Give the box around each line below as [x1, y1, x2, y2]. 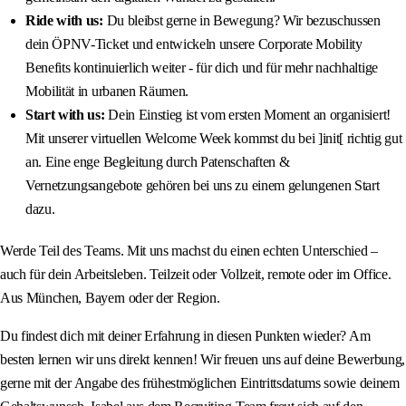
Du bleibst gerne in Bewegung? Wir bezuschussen [102, 13, 381, 29]
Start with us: [25, 107, 105, 123]
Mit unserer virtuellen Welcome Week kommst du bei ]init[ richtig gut [25, 130, 402, 147]
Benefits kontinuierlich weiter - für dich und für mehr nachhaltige [25, 60, 378, 76]
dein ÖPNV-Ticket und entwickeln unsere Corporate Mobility [25, 36, 362, 53]
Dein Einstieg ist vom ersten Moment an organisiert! [104, 107, 391, 123]
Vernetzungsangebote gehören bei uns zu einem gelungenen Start [25, 178, 380, 194]
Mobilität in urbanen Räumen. [25, 83, 189, 100]
